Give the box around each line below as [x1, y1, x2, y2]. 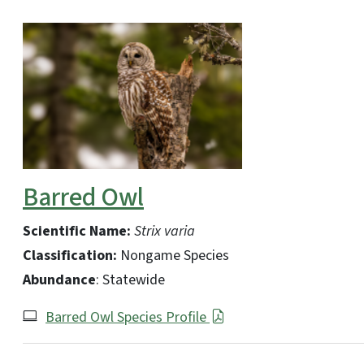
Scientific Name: [23, 220, 131, 241]
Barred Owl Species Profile [45, 306, 210, 327]
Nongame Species [117, 245, 229, 266]
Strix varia [131, 220, 195, 241]
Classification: [23, 245, 117, 266]
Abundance [23, 269, 96, 290]
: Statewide [96, 269, 165, 290]
